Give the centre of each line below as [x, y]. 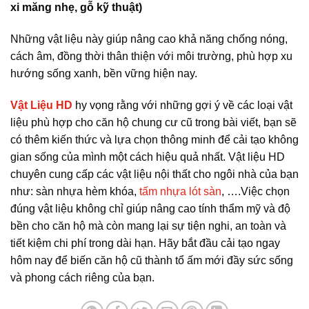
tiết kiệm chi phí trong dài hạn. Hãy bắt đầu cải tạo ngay [145, 243]
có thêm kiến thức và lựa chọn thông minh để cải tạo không [154, 139]
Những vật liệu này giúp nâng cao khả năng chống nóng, [149, 39]
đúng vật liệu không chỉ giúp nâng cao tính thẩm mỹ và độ [150, 208]
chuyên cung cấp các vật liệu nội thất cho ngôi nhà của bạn [154, 174]
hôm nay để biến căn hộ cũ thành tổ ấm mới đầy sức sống [152, 260]
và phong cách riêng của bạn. [82, 277]
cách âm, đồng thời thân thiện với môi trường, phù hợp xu [151, 57]
